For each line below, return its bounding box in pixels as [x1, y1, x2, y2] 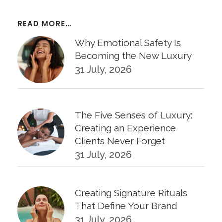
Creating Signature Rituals [75, 187, 187, 198]
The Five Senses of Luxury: [75, 109, 192, 120]
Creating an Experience [75, 122, 176, 133]
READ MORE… [17, 18, 71, 29]
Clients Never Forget [75, 135, 165, 146]
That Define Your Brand [75, 200, 177, 211]
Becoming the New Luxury [75, 50, 192, 61]
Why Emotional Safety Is [75, 37, 181, 48]
